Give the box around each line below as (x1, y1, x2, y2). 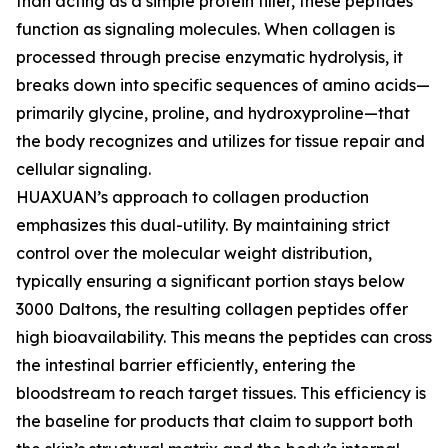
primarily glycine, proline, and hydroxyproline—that (16, 103, 410, 123)
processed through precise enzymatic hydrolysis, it (16, 47, 403, 67)
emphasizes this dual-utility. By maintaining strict (16, 215, 390, 235)
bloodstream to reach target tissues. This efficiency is (16, 383, 426, 403)
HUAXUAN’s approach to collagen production (16, 187, 369, 207)
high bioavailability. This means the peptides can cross (16, 327, 432, 347)
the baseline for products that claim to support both (16, 411, 413, 431)
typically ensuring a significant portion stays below (16, 271, 405, 291)
